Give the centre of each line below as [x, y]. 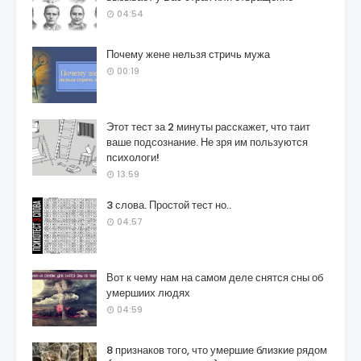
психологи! [133, 158]
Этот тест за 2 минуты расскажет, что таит [208, 127]
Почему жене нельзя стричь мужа [188, 54]
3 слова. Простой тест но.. [169, 205]
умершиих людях [148, 293]
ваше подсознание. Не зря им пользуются [207, 142]
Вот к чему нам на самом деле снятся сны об [215, 278]
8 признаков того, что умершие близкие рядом [217, 350]
